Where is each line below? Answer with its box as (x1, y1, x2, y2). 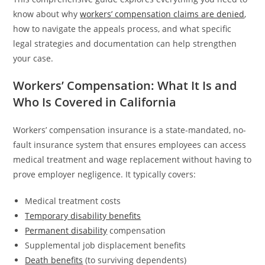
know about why (13, 8, 80, 20)
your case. (13, 52, 54, 64)
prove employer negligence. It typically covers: (13, 168, 196, 180)
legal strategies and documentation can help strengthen (13, 37, 237, 49)
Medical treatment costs (25, 195, 121, 206)
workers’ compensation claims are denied (80, 8, 245, 20)
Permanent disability (25, 224, 108, 236)
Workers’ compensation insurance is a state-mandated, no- (13, 124, 247, 135)
